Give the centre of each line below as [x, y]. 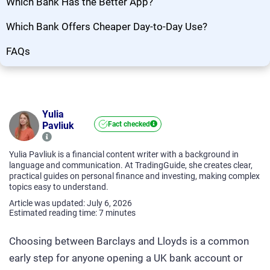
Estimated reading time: [54, 213]
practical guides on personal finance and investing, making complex [134, 176]
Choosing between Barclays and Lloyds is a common [129, 241]
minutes [121, 213]
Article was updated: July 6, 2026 [71, 203]
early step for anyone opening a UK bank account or [126, 258]
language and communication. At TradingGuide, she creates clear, [131, 165]
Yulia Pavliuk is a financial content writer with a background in [124, 154]
